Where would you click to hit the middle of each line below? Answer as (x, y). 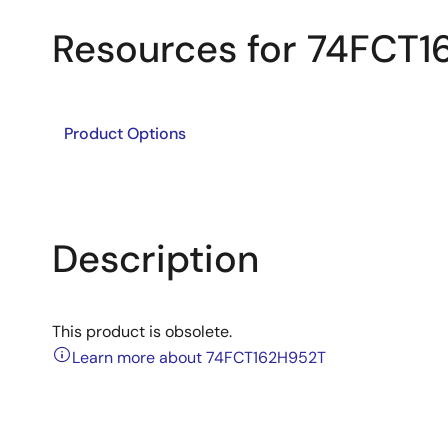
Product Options (125, 133)
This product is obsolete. (142, 331)
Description (155, 259)
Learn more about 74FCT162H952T (199, 357)
